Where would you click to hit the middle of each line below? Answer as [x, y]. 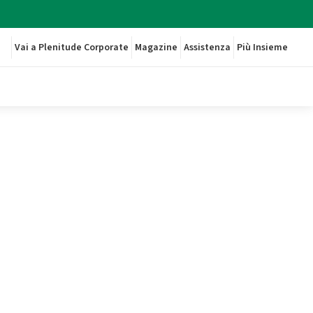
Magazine [156, 48]
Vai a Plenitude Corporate [72, 48]
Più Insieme [262, 48]
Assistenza [207, 48]
